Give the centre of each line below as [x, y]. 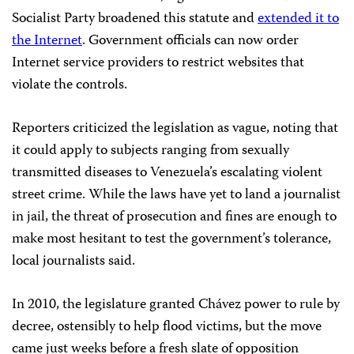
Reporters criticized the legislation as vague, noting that [175, 129]
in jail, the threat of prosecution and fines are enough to [174, 218]
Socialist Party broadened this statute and [135, 19]
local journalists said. [73, 262]
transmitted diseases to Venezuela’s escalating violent [167, 173]
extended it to [298, 19]
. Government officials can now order [190, 41]
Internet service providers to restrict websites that [158, 64]
